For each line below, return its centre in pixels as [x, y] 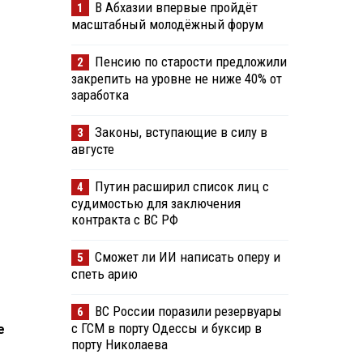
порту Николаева [119, 345]
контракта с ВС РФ [124, 220]
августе [92, 149]
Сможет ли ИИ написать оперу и [187, 257]
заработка [100, 95]
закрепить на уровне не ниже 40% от [176, 79]
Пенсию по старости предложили [190, 62]
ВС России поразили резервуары [188, 312]
